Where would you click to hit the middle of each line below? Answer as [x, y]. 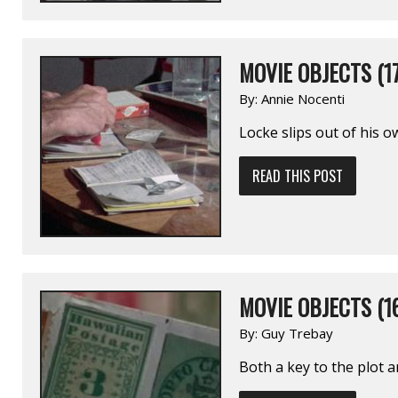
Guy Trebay [297, 333]
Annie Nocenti [303, 98]
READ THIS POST [298, 175]
